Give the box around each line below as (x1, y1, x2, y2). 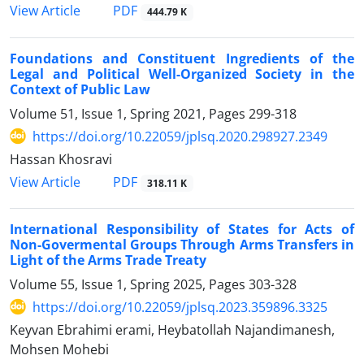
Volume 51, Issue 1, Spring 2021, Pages (10, 104, 249, 123)
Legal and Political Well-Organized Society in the (10, 64, 354, 83)
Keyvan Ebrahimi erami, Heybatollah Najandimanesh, (10, 320, 335, 339)
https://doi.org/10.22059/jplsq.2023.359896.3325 (32, 297, 327, 316)
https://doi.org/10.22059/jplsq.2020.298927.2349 (32, 127, 327, 145)
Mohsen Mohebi (10, 340, 109, 358)
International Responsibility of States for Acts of (10, 219, 354, 238)
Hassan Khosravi (10, 149, 112, 168)
